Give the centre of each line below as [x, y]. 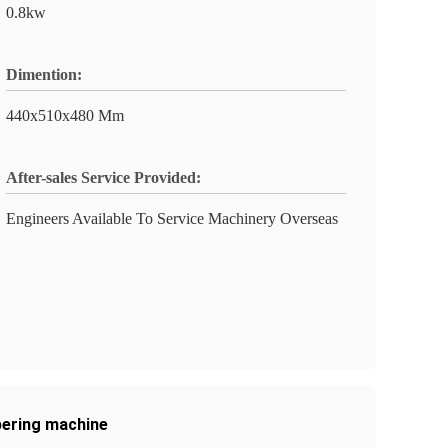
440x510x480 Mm [65, 115]
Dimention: [44, 74]
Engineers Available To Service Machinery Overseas [172, 218]
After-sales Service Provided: [103, 177]
